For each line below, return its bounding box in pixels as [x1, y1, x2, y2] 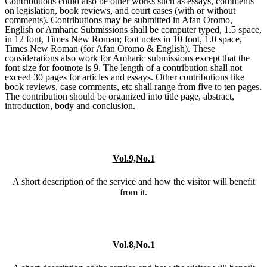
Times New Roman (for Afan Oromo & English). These [5, 44, 215, 54]
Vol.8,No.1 [112, 240, 155, 250]
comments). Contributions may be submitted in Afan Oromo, [5, 15, 232, 26]
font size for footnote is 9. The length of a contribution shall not [5, 63, 242, 73]
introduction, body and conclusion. [5, 101, 135, 111]
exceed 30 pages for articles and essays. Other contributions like [5, 72, 244, 83]
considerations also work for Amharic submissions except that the [5, 53, 250, 64]
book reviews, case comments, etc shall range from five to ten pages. [5, 82, 262, 92]
